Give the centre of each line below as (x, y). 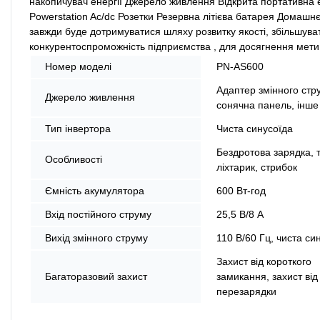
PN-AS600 (240, 66)
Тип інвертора (78, 128)
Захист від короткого (264, 261)
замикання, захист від (267, 276)
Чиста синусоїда (255, 128)
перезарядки (246, 291)
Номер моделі (78, 66)
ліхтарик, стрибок (257, 167)
